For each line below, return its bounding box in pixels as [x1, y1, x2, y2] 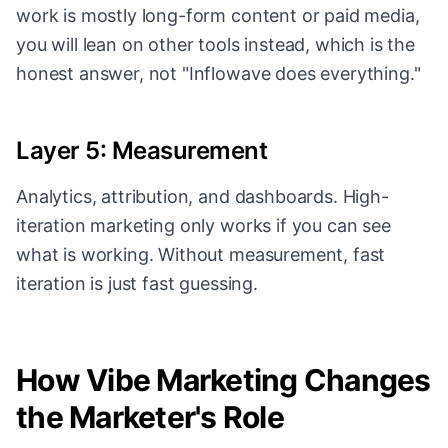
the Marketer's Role [16, 399, 284, 436]
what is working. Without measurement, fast [16, 244, 386, 266]
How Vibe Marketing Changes [16, 362, 431, 399]
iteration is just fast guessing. [16, 273, 258, 295]
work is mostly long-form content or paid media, [16, 5, 420, 27]
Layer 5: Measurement [16, 136, 268, 166]
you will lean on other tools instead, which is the [16, 34, 415, 56]
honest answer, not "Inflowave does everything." [16, 63, 421, 85]
